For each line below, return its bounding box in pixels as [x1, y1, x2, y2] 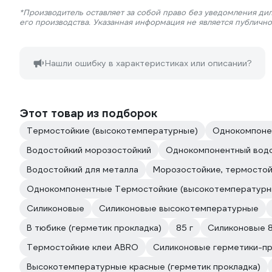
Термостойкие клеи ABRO [27, 242, 138, 253]
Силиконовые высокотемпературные [99, 203, 259, 214]
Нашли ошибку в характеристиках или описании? [45, 58, 252, 69]
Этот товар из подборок [19, 106, 157, 120]
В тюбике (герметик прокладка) [27, 222, 161, 233]
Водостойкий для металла [27, 164, 138, 175]
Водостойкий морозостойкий [27, 144, 151, 155]
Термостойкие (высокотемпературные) [27, 125, 198, 136]
